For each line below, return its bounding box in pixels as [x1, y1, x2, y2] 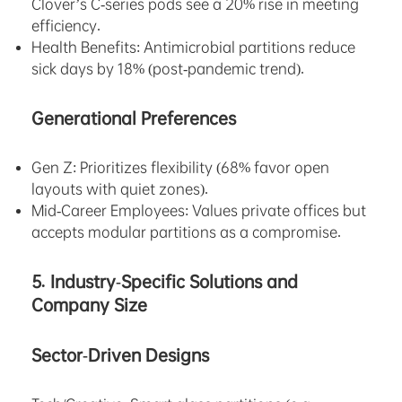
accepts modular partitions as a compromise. [31, 223, 341, 242]
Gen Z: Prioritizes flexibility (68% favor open [31, 158, 329, 178]
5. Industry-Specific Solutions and [31, 271, 298, 293]
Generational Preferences [31, 108, 236, 130]
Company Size [31, 294, 147, 317]
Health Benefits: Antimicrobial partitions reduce [31, 38, 355, 57]
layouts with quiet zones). [31, 179, 208, 199]
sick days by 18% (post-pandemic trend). [31, 59, 304, 79]
